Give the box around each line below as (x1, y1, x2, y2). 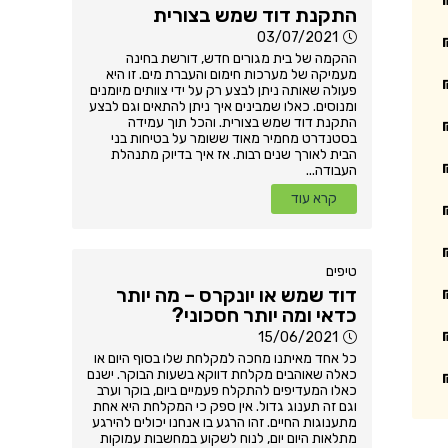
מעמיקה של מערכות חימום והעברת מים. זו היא (106, 66, 357, 84)
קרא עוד (291, 190, 337, 208)
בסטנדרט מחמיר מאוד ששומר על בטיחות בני (111, 130, 357, 148)
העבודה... (306, 162, 357, 180)
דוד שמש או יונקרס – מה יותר (116, 283, 357, 308)
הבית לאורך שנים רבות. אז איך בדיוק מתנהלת (111, 146, 357, 164)
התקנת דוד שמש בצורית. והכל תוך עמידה (128, 114, 357, 132)
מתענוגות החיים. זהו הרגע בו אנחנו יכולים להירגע (92, 414, 357, 432)
